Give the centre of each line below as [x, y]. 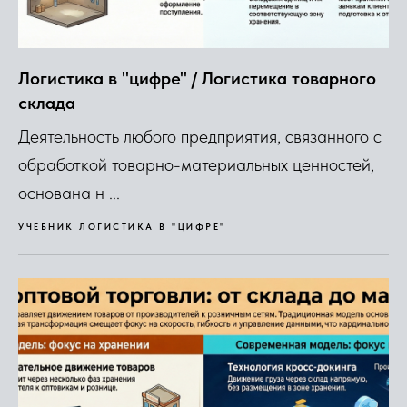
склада [47, 102]
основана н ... [69, 192]
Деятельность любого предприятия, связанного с [200, 136]
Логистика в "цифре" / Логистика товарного [197, 78]
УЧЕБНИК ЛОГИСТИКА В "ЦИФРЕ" [122, 226]
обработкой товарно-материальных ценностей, [196, 164]
